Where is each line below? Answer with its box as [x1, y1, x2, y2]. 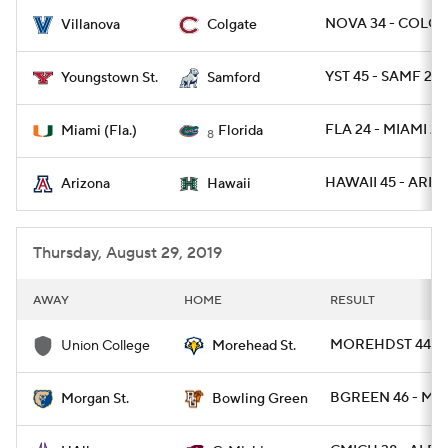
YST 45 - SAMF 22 [325, 68, 440, 86]
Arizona [61, 175, 110, 193]
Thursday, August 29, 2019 [33, 243, 222, 263]
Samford [207, 69, 260, 87]
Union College [61, 337, 150, 355]
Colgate [207, 16, 257, 34]
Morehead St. [212, 337, 296, 355]
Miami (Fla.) [61, 122, 137, 140]
